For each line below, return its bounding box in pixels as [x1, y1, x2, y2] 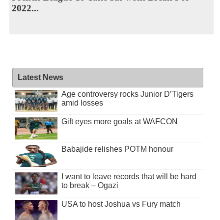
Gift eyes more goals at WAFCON [61, 117, 178, 126]
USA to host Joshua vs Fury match [61, 199, 181, 208]
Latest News [17, 73, 63, 82]
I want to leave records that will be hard [61, 172, 196, 181]
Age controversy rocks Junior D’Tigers [61, 89, 193, 98]
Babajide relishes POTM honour [61, 144, 173, 153]
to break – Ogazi [61, 181, 118, 190]
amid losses [61, 98, 103, 107]
